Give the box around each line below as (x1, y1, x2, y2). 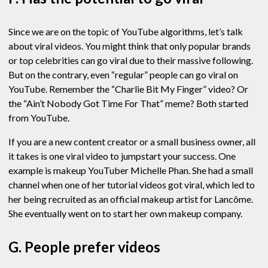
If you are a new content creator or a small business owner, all (8, 136, 255, 148)
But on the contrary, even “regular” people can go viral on (8, 69, 238, 81)
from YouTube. (8, 112, 71, 124)
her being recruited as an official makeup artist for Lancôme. (8, 193, 253, 205)
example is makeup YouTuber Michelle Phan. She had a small (8, 165, 253, 176)
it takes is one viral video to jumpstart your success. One (8, 150, 236, 162)
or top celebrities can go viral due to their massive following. (8, 54, 253, 66)
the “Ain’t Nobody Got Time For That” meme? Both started (8, 98, 248, 109)
